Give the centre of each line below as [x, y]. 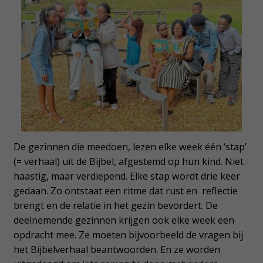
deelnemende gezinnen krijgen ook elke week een [124, 220]
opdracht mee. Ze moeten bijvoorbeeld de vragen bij [128, 235]
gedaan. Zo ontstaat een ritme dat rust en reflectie [125, 190]
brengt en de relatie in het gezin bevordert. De [115, 205]
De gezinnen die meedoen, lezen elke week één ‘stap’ [130, 146]
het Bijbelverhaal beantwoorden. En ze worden [117, 249]
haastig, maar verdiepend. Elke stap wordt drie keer [127, 176]
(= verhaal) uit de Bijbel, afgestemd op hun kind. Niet [128, 161]
